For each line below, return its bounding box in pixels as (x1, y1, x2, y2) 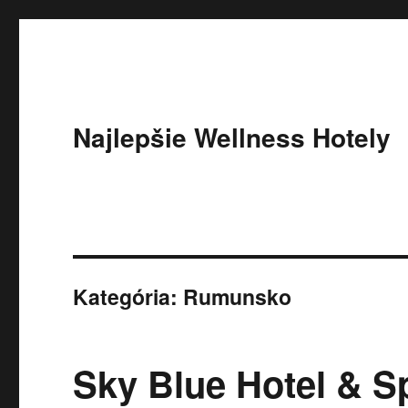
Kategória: (73, 281, 184, 311)
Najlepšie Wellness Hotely (73, 118, 392, 156)
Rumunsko (183, 281, 292, 311)
